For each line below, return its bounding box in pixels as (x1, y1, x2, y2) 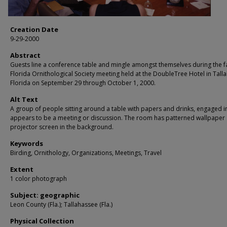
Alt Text (10, 94, 38, 104)
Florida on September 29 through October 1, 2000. (10, 78, 156, 87)
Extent (10, 164, 33, 174)
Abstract (10, 50, 41, 60)
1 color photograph (10, 174, 67, 183)
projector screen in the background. (10, 122, 113, 131)
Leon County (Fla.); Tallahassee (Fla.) (10, 200, 112, 209)
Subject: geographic (10, 190, 80, 200)
